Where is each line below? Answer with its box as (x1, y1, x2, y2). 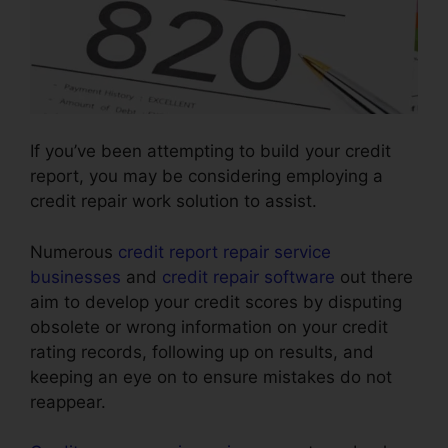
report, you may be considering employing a (30, 166, 383, 187)
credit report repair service (118, 241, 331, 262)
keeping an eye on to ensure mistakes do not (30, 366, 392, 387)
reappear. (30, 391, 106, 412)
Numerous (30, 241, 118, 262)
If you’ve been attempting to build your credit (30, 141, 391, 162)
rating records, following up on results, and (30, 341, 374, 362)
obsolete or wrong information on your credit (30, 316, 388, 337)
